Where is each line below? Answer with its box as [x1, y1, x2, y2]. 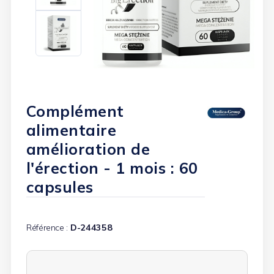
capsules [26, 177, 94, 197]
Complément [26, 102, 124, 121]
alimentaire [26, 120, 117, 140]
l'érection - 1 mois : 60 [26, 158, 198, 178]
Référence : [26, 222, 68, 234]
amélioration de [26, 139, 150, 159]
